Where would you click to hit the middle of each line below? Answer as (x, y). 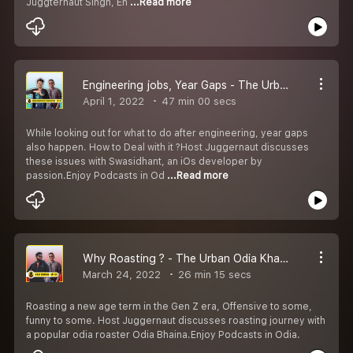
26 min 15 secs (213, 274)
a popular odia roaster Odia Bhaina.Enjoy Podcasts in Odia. (163, 334)
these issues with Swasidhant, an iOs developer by (144, 161)
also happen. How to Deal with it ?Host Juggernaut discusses (167, 147)
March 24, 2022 (122, 274)
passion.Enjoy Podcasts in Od (97, 175)
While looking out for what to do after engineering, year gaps (167, 133)
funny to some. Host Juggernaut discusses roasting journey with (176, 320)
